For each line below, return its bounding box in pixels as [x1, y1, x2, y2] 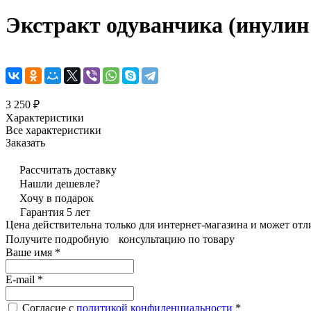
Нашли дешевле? [19, 177, 100, 190]
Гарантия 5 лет [20, 205, 90, 218]
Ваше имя [6, 246, 55, 258]
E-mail [6, 273, 37, 285]
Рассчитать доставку [19, 163, 117, 176]
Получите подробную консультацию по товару [6, 233, 235, 245]
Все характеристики [6, 124, 101, 136]
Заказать [6, 136, 45, 149]
